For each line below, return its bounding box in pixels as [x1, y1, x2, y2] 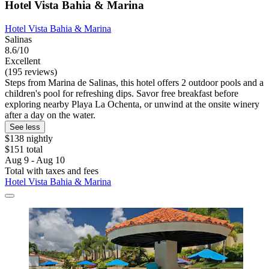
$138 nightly [5, 133, 53, 144]
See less [10, 122, 40, 132]
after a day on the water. [5, 110, 95, 121]
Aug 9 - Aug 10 [5, 155, 65, 166]
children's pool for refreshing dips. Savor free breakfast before [5, 88, 238, 99]
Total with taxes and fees [5, 166, 98, 177]
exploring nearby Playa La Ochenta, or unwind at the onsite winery [5, 99, 259, 110]
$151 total [5, 144, 43, 155]
